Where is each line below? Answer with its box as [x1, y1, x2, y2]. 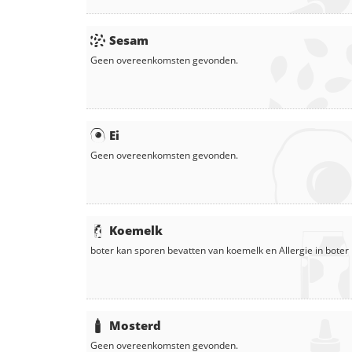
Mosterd [109, 317, 161, 334]
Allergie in [279, 244, 325, 258]
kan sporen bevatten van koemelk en [114, 244, 279, 258]
